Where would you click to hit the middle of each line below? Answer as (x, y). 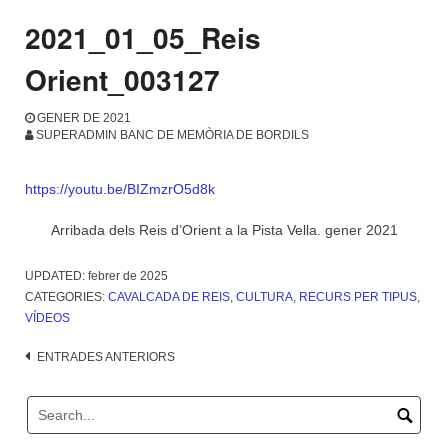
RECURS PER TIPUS (358, 296)
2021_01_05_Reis (143, 38)
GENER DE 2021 (84, 117)
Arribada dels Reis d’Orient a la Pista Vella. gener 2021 (224, 229)
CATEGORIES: (66, 296)
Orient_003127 (122, 80)
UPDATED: (56, 275)
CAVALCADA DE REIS (169, 296)
